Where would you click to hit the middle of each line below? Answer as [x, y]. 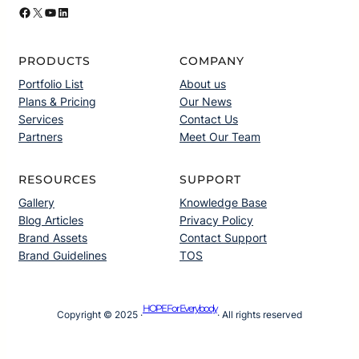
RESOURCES [58, 179]
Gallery [36, 202]
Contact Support [223, 237]
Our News [206, 101]
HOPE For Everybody [180, 308]
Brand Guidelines [63, 255]
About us [203, 83]
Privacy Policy [216, 220]
